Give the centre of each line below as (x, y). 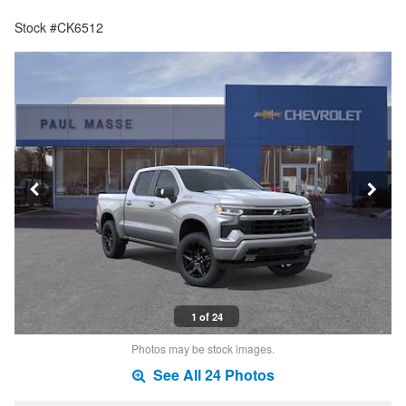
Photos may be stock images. (203, 349)
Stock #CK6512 (59, 28)
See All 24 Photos (212, 375)
